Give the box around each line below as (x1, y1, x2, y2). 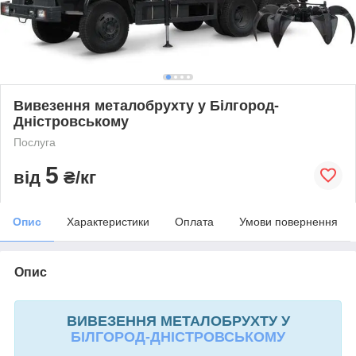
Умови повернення (239, 215, 338, 228)
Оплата (175, 215, 214, 228)
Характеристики (67, 215, 149, 228)
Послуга (14, 135, 56, 149)
